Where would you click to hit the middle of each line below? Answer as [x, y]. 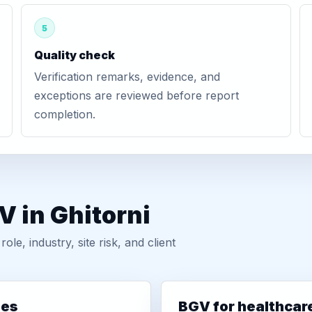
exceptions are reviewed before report [136, 95]
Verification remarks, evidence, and [127, 77]
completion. [64, 114]
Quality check [74, 55]
